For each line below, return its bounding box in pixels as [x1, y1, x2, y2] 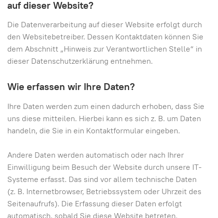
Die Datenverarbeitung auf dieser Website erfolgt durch [7, 19, 202, 30]
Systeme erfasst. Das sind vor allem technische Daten [7, 174, 197, 184]
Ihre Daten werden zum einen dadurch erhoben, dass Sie [7, 101, 204, 111]
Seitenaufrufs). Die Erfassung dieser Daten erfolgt [7, 198, 182, 209]
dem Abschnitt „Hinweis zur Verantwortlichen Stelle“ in [7, 44, 202, 54]
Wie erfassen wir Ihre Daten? [7, 80, 135, 93]
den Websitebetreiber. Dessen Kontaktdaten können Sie [7, 32, 203, 42]
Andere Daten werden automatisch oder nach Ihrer [7, 149, 184, 160]
